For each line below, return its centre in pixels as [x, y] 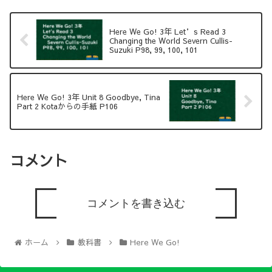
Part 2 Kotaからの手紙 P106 [67, 106]
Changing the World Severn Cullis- [171, 41]
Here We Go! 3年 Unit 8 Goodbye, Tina [89, 97]
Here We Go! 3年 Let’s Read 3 [168, 32]
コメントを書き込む [136, 203]
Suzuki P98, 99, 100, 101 [154, 50]
